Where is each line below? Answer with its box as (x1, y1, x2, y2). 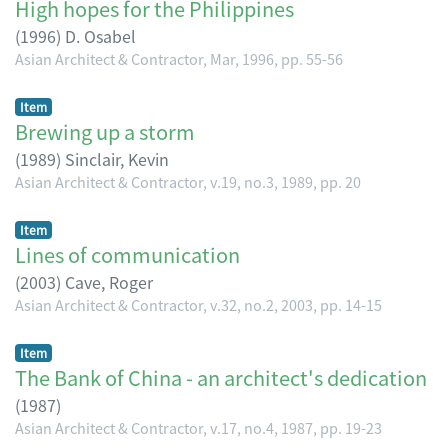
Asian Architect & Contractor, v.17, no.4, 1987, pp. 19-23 (15, 416, 382, 438)
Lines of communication (15, 239, 240, 269)
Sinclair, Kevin (65, 146, 169, 171)
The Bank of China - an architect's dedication (15, 362, 427, 392)
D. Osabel (65, 23, 136, 48)
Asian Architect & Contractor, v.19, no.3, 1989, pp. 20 (15, 170, 361, 192)
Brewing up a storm (15, 116, 195, 146)
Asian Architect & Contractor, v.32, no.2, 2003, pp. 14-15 (15, 293, 382, 315)
